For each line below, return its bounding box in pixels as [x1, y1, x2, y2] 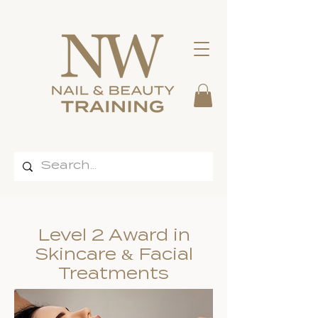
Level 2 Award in [37, 226, 190, 245]
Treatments [58, 264, 169, 283]
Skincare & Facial [34, 245, 193, 264]
